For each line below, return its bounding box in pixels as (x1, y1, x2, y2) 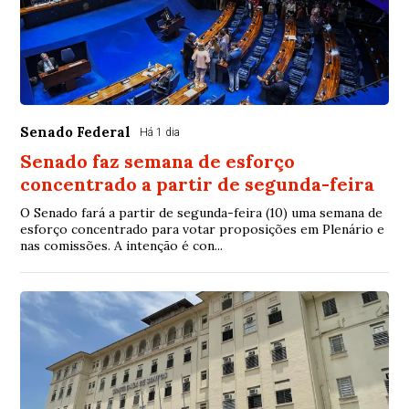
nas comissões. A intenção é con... (20, 237, 224, 254)
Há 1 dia (140, 126, 181, 139)
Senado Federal (20, 123, 131, 141)
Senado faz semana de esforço (20, 150, 296, 173)
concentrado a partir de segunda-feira (20, 173, 375, 195)
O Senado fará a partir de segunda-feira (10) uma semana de (20, 204, 383, 221)
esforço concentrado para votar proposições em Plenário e (20, 221, 385, 237)
